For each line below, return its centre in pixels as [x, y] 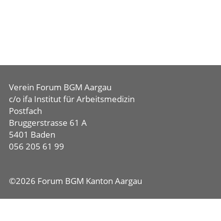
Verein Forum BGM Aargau [60, 87]
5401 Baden [32, 134]
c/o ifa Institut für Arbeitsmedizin [72, 99]
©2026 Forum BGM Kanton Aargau [75, 181]
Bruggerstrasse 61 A [48, 122]
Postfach [25, 110]
